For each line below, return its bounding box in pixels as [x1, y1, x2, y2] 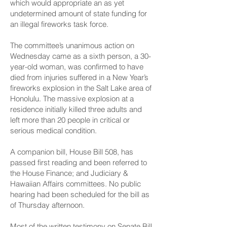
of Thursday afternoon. [10, 200, 85, 210]
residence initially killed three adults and [10, 104, 142, 114]
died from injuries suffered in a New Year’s [10, 72, 148, 82]
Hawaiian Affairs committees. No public [10, 179, 141, 188]
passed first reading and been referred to [10, 158, 147, 167]
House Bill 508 [69, 147, 117, 157]
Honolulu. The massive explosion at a [10, 94, 134, 103]
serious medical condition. [10, 126, 97, 135]
